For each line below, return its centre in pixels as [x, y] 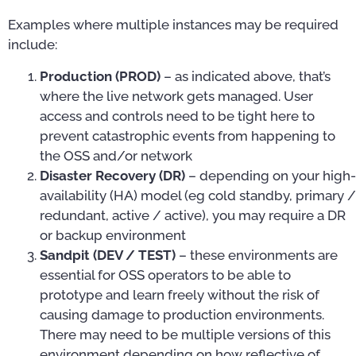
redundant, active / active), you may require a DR [193, 215]
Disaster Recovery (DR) [112, 175]
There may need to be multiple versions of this [185, 334]
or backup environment [113, 235]
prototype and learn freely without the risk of [180, 294]
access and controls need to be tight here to [177, 116]
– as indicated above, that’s [246, 76]
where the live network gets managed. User [176, 96]
